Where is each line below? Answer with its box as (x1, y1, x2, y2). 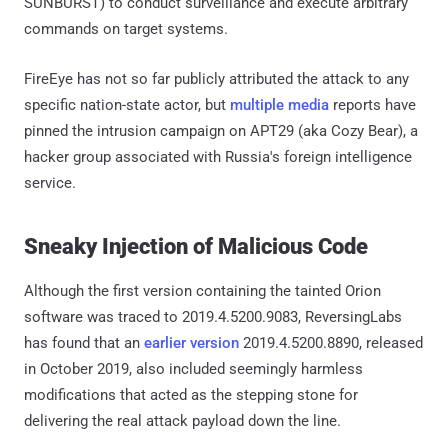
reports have (329, 95, 416, 114)
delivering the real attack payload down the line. (24, 411, 341, 430)
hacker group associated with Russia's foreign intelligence (24, 147, 412, 166)
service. (24, 173, 76, 192)
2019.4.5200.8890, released (239, 333, 423, 352)
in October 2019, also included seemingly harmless (24, 359, 363, 378)
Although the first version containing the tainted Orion (24, 281, 381, 300)
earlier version (144, 333, 239, 352)
